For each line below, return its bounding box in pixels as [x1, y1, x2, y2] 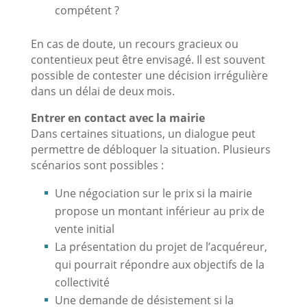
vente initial [54, 221, 114, 236]
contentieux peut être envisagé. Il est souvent [30, 51, 265, 67]
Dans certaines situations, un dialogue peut [30, 125, 256, 141]
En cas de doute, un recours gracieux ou [30, 36, 238, 51]
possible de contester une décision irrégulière [30, 67, 268, 83]
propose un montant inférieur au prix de [54, 203, 265, 219]
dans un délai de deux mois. [30, 83, 175, 99]
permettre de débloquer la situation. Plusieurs [30, 141, 271, 157]
